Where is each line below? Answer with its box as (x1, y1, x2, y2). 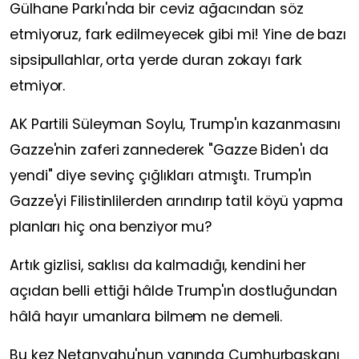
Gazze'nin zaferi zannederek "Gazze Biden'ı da (10, 140, 329, 160)
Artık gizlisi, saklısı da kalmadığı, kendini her (10, 256, 307, 276)
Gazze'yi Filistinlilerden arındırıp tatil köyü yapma (10, 192, 343, 212)
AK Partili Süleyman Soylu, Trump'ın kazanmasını (10, 115, 341, 135)
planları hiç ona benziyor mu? (10, 217, 212, 237)
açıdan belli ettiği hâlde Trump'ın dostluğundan (10, 281, 338, 301)
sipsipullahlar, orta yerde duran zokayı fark (10, 50, 302, 71)
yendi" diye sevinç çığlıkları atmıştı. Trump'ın (10, 166, 313, 186)
